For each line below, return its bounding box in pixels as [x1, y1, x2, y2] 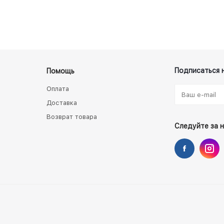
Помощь [46, 67, 74, 75]
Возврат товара [46, 113, 97, 120]
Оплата [46, 85, 69, 92]
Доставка [46, 99, 77, 106]
